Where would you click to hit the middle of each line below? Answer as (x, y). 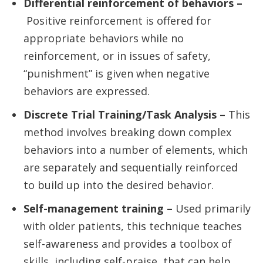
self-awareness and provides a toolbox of (128, 244)
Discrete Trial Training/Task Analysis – (124, 114)
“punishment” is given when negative (117, 73)
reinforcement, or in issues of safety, (117, 56)
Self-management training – (98, 208)
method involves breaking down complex (127, 132)
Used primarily (212, 208)
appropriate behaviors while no (104, 38)
